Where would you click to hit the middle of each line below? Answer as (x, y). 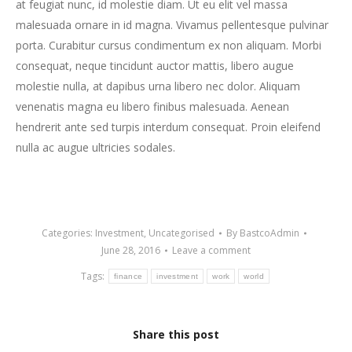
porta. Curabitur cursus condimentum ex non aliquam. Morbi (169, 45)
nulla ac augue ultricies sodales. (95, 147)
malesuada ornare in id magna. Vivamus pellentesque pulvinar (172, 25)
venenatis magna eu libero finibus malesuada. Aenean (152, 106)
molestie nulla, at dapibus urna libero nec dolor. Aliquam (158, 86)
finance (128, 276)
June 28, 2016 (131, 250)
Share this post (176, 334)
